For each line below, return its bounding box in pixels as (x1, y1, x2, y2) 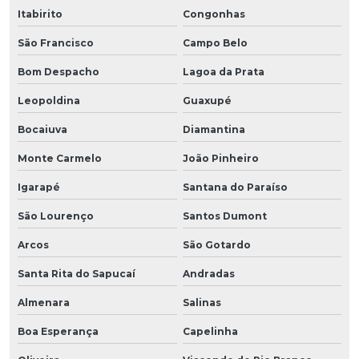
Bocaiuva (18, 123, 67, 135)
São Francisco (18, 36, 94, 49)
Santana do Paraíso (182, 180, 288, 193)
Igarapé (18, 180, 60, 193)
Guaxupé (182, 94, 232, 107)
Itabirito (18, 7, 63, 20)
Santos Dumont (182, 209, 267, 222)
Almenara (18, 296, 70, 309)
